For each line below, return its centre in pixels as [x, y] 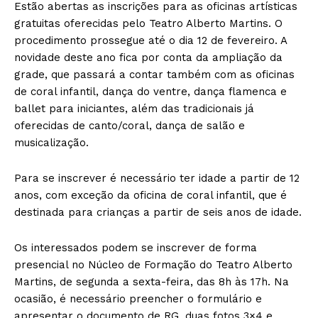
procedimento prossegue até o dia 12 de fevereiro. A [150, 41]
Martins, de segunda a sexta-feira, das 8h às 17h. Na [152, 282]
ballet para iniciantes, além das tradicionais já [134, 109]
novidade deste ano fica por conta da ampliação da [148, 58]
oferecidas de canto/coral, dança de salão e [130, 126]
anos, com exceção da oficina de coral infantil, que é [150, 196]
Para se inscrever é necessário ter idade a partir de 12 [157, 179]
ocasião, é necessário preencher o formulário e [138, 299]
